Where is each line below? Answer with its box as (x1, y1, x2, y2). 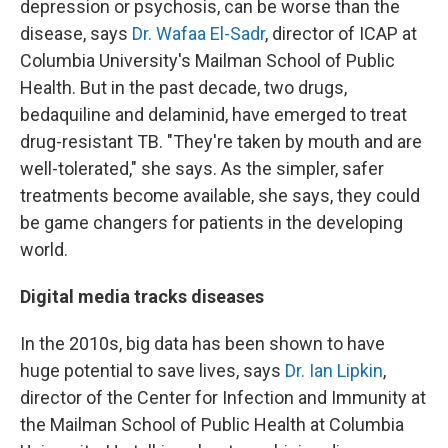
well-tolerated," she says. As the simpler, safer (20, 157, 384, 179)
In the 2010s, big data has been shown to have (20, 332, 385, 354)
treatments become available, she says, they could (20, 184, 420, 206)
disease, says (20, 22, 132, 44)
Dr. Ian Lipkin (285, 359, 383, 381)
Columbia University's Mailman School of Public (20, 49, 395, 71)
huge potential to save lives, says (20, 359, 285, 381)
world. (20, 238, 68, 260)
